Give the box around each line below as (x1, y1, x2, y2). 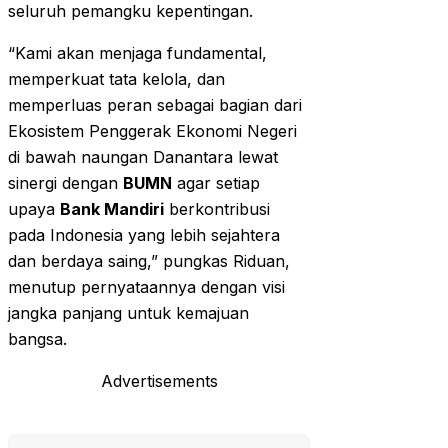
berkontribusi (164, 199, 270, 220)
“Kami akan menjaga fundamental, (8, 43, 267, 64)
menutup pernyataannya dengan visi (8, 277, 285, 298)
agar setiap (172, 173, 260, 194)
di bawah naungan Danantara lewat (8, 147, 278, 168)
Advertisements (100, 371, 218, 392)
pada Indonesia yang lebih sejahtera (8, 225, 280, 246)
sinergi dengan (8, 173, 123, 194)
